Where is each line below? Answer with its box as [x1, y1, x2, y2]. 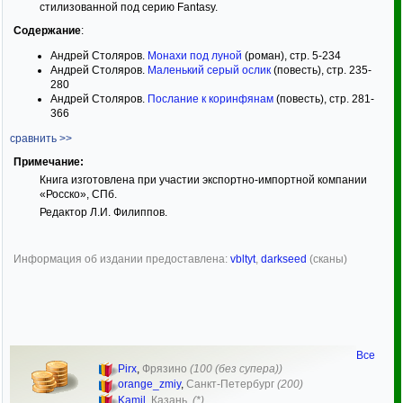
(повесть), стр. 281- [273, 93, 374, 105]
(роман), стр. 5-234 [242, 49, 341, 62]
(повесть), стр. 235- [271, 64, 372, 76]
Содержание [13, 24, 81, 37]
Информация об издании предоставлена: [13, 253, 230, 265]
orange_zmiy [118, 378, 181, 391]
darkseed [261, 253, 307, 265]
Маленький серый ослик [148, 64, 271, 76]
